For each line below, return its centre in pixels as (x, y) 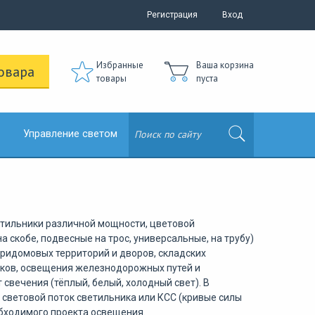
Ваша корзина (225, 65)
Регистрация (172, 15)
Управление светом (71, 134)
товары (111, 78)
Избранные (120, 65)
